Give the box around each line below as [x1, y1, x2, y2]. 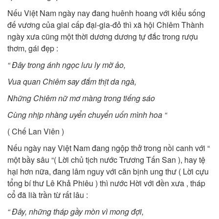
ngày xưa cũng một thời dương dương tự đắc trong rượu [7, 31, 198, 42]
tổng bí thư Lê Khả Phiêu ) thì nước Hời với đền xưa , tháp [7, 177, 205, 189]
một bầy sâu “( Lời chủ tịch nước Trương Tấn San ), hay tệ [7, 154, 205, 165]
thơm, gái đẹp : [7, 43, 58, 54]
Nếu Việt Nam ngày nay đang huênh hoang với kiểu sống [7, 7, 205, 19]
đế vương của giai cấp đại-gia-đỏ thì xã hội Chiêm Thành [7, 19, 204, 30]
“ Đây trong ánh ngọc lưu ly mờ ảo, [7, 59, 126, 70]
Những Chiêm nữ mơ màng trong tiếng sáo [7, 92, 155, 104]
